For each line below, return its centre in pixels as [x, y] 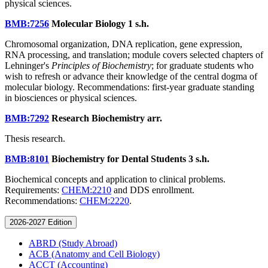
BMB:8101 [27, 159]
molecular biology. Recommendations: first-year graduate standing [130, 87]
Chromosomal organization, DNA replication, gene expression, [124, 44]
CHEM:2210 [86, 190]
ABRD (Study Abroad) [73, 243]
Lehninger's [28, 65]
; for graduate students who [202, 65]
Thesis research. [35, 138]
